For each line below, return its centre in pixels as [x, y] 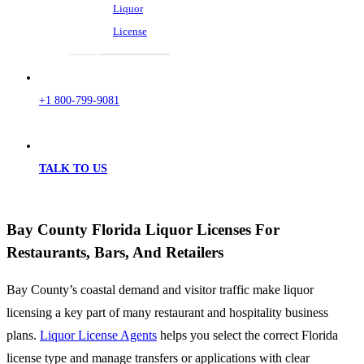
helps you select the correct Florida [247, 336]
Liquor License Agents [98, 336]
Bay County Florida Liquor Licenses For [143, 229]
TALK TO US [73, 169]
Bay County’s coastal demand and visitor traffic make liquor [160, 290]
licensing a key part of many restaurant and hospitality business [167, 313]
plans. [22, 336]
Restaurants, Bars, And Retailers [115, 252]
